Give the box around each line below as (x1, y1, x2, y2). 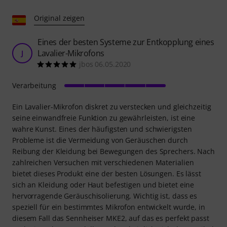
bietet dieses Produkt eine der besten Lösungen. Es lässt (12, 168, 201, 178)
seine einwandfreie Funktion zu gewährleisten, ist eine (12, 112, 196, 123)
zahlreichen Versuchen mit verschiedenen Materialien (12, 157, 194, 167)
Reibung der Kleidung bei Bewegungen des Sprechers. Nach (12, 146, 215, 156)
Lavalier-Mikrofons (37, 47, 104, 59)
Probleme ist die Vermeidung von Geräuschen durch (12, 135, 188, 145)
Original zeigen (33, 13, 85, 23)
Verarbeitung (12, 80, 56, 90)
